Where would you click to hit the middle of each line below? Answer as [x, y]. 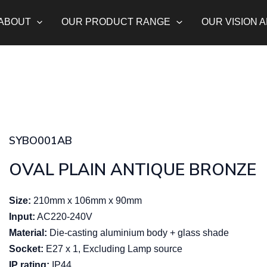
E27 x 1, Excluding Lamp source [113, 249]
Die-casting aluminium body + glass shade [138, 233]
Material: [28, 233]
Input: [22, 217]
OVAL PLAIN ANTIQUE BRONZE [133, 170]
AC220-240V [64, 217]
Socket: [27, 249]
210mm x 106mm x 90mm [87, 201]
